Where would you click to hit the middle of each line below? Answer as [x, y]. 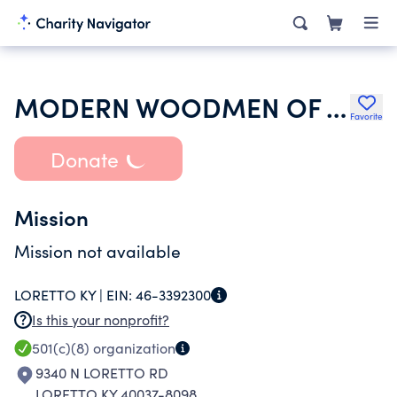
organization [132, 348]
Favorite [366, 116]
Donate [84, 159]
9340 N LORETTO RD [102, 373]
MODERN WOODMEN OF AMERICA [336, 106]
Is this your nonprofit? [101, 319]
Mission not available [97, 251]
